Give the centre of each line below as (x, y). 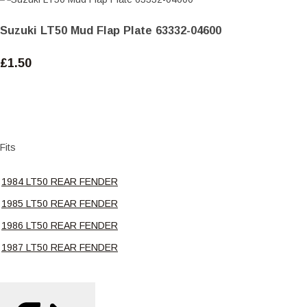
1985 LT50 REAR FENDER (60, 203)
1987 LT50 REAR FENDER (60, 247)
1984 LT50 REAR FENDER (60, 181)
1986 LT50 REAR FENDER (60, 225)
